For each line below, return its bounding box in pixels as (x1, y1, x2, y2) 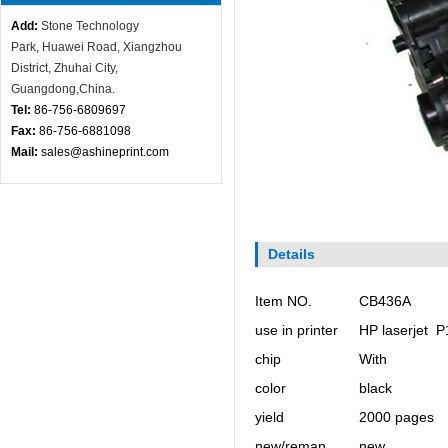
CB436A (359, 293, 411, 309)
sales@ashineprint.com (38, 145, 169, 159)
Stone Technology (41, 19, 139, 33)
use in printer (255, 322, 342, 338)
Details (268, 246, 315, 262)
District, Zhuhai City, (11, 61, 118, 75)
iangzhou (131, 40, 182, 54)
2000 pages (359, 409, 434, 425)
